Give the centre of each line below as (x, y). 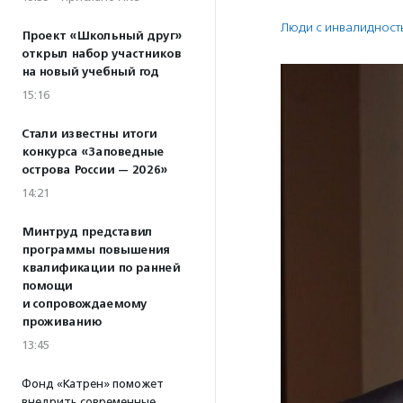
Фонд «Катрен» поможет (93, 384)
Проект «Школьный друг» (102, 36)
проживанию (62, 322)
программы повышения (95, 250)
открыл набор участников (101, 54)
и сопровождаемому (84, 304)
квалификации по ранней (101, 268)
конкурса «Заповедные (93, 152)
